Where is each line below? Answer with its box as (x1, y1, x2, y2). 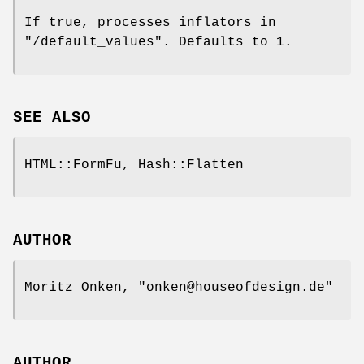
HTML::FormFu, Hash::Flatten (24, 158, 244, 173)
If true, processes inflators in (24, 15, 276, 31)
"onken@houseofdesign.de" (138, 279, 333, 295)
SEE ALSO (13, 109, 91, 128)
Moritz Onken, (24, 279, 138, 295)
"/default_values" (24, 35, 162, 50)
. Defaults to (162, 35, 276, 50)
